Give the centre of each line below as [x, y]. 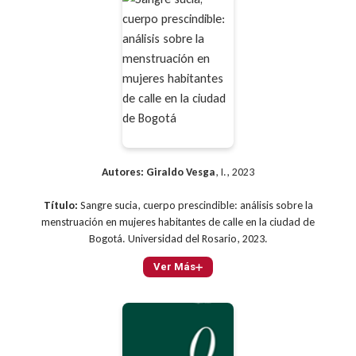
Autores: [123, 172]
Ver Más [174, 267]
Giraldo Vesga [181, 172]
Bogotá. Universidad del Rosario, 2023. [178, 239]
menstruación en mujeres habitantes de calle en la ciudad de [178, 222]
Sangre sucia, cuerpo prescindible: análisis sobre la [195, 206]
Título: [60, 206]
